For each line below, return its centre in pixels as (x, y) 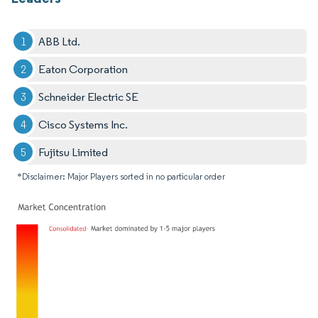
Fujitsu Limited (73, 152)
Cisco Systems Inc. (83, 124)
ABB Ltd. (60, 41)
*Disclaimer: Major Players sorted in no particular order (121, 176)
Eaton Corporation (83, 69)
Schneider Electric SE (89, 97)
